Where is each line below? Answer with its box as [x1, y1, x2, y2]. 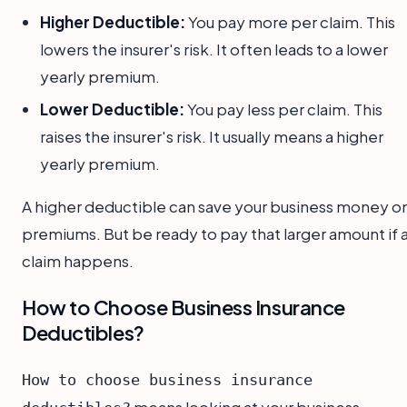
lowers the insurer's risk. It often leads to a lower [40, 38, 388, 59]
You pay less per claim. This [184, 98, 382, 119]
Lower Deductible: [40, 98, 184, 119]
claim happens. [22, 250, 134, 271]
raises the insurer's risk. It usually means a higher [40, 125, 383, 146]
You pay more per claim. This [185, 11, 395, 32]
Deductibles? [22, 319, 144, 345]
